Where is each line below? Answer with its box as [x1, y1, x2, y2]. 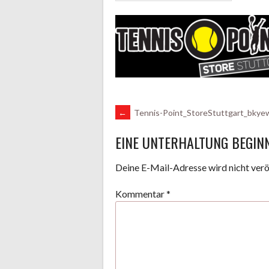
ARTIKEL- [115, 104, 183, 136]
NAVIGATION [115, 136, 211, 169]
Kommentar [115, 188, 166, 200]
